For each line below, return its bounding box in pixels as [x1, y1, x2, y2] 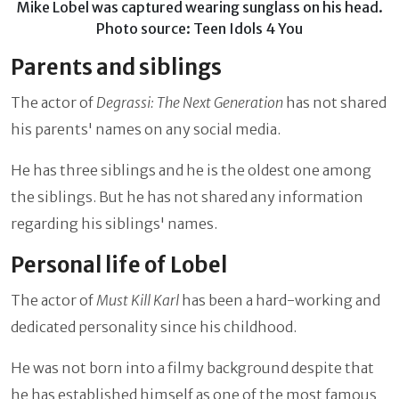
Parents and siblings [11, 53, 222, 82]
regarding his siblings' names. [11, 215, 217, 233]
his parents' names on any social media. [11, 120, 281, 139]
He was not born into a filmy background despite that [11, 359, 374, 378]
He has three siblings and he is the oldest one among [11, 161, 371, 180]
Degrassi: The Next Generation [96, 94, 286, 112]
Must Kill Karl [96, 291, 182, 310]
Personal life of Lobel [11, 251, 227, 280]
